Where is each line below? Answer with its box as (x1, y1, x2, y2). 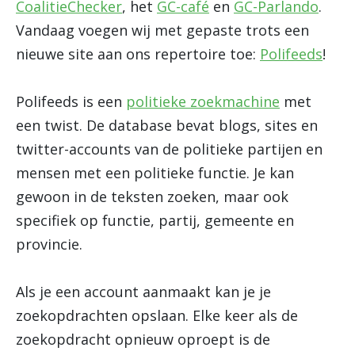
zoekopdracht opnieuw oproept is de (16, 330, 270, 349)
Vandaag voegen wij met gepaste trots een (16, 21, 309, 40)
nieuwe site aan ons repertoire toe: (16, 44, 260, 63)
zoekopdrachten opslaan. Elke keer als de (16, 306, 298, 325)
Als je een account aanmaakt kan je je (16, 282, 271, 301)
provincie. (16, 235, 82, 254)
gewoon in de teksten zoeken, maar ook (16, 187, 288, 206)
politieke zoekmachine (126, 92, 280, 111)
